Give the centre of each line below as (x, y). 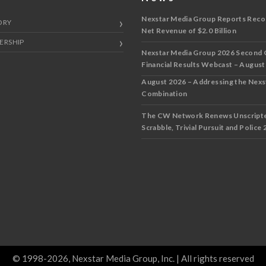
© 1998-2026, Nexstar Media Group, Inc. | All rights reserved (133, 258)
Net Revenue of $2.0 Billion (189, 30)
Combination (164, 93)
